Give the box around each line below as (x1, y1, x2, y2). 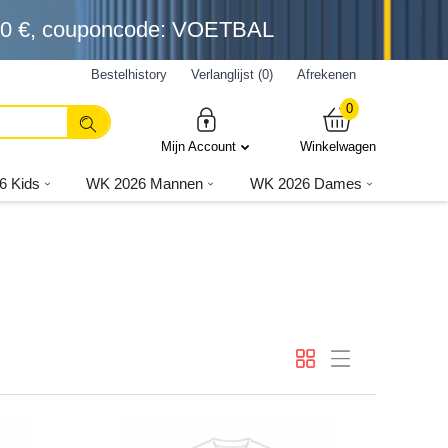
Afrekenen (297, 67, 356, 82)
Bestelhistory (91, 67, 167, 82)
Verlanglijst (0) (191, 67, 273, 82)
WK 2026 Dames (250, 175, 363, 192)
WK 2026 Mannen (86, 175, 204, 192)
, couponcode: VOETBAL (30, 17, 274, 42)
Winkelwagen (300, 139, 376, 154)
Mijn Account (161, 139, 236, 154)
